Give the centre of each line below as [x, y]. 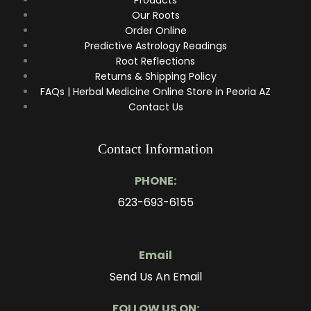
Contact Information [155, 148]
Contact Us [155, 107]
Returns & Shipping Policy [155, 76]
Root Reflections [155, 61]
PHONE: [155, 180]
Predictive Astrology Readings [155, 45]
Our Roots [155, 15]
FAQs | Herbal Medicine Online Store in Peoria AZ [155, 91]
